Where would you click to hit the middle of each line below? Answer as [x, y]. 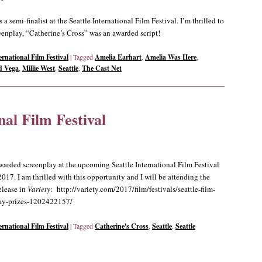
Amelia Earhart [118, 57]
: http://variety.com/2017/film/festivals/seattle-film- [133, 189]
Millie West [39, 68]
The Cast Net [102, 68]
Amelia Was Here [171, 57]
